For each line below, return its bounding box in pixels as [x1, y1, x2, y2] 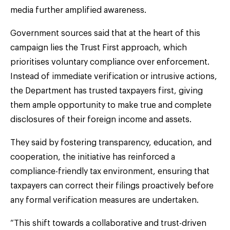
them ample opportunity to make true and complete [10, 101, 212, 109]
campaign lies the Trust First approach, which [10, 43, 187, 52]
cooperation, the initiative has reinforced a [10, 152, 175, 161]
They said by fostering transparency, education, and [10, 138, 212, 147]
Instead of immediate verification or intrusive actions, [10, 72, 217, 81]
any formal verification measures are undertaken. [10, 196, 199, 204]
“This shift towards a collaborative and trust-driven [10, 219, 206, 227]
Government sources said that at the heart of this [10, 29, 200, 37]
